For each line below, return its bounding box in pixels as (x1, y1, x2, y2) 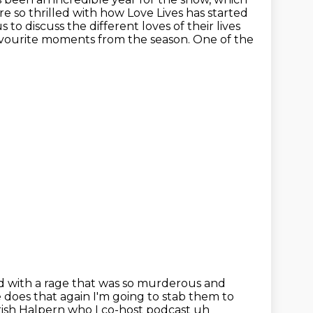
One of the (193, 33, 254, 46)
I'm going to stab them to (93, 290, 234, 303)
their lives (187, 20, 240, 33)
